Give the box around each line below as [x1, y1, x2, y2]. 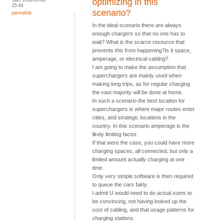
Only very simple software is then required [92, 173, 194, 180]
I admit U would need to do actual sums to [92, 190, 192, 196]
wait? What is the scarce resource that [92, 39, 185, 45]
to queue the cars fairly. [92, 182, 148, 188]
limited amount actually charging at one [92, 156, 185, 163]
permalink [12, 10, 32, 16]
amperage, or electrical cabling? [92, 56, 169, 62]
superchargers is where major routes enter [92, 106, 195, 112]
